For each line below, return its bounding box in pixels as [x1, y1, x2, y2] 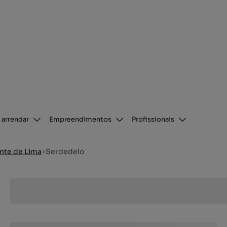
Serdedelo [46, 147, 84, 156]
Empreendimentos [49, 115, 112, 124]
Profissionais [132, 115, 175, 124]
